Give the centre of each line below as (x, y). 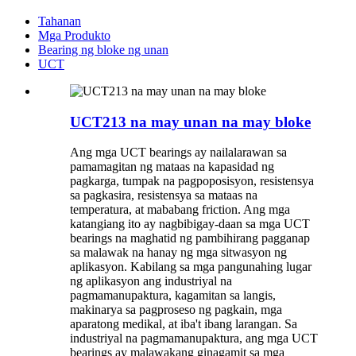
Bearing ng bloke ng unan (103, 50)
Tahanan (60, 21)
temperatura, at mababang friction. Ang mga (180, 210)
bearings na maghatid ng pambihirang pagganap (190, 238)
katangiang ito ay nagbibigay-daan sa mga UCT (190, 224)
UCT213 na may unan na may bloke (190, 122)
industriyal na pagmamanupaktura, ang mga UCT (194, 339)
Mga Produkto (74, 35)
